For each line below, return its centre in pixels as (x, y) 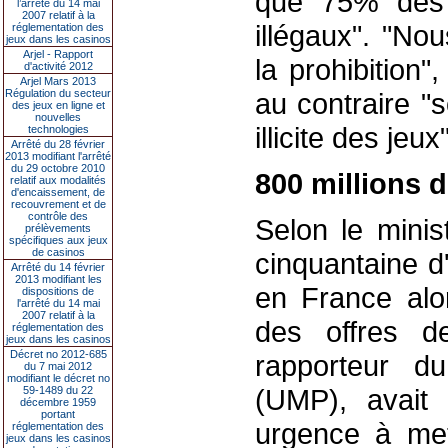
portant (58, 414)
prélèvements (58, 228)
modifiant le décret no (58, 378)
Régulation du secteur (58, 93)
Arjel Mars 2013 (58, 81)
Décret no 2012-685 (58, 354)
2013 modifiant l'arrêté (58, 156)
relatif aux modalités (58, 180)
